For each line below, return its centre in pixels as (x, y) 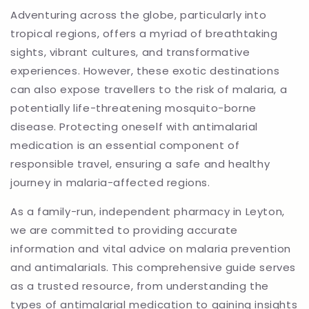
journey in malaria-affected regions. (110, 183)
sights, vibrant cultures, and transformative (130, 52)
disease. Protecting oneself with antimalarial (134, 127)
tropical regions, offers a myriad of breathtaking (144, 34)
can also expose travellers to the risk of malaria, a (149, 90)
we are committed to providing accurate (124, 230)
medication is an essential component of (125, 146)
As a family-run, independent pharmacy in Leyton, (148, 212)
